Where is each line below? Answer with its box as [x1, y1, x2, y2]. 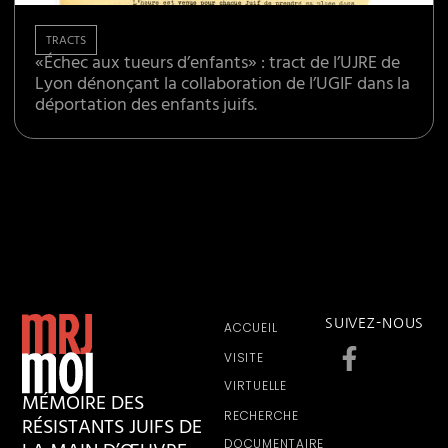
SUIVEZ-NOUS [324, 316, 425, 331]
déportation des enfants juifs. [35, 90, 258, 125]
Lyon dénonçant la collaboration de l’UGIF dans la [35, 69, 411, 104]
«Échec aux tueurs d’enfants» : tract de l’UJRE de [35, 48, 401, 83]
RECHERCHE [224, 407, 299, 425]
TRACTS [46, 31, 87, 54]
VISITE [224, 349, 264, 367]
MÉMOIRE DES [22, 387, 145, 425]
